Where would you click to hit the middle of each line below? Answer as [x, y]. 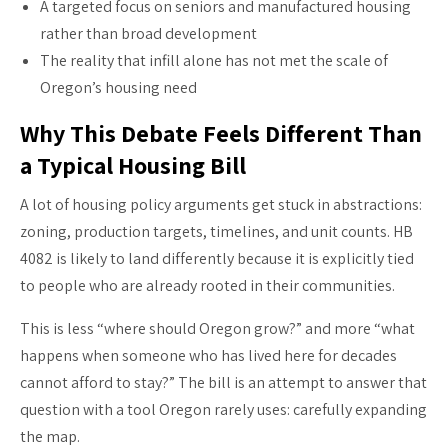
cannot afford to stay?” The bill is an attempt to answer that [223, 382]
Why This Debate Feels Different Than [221, 132]
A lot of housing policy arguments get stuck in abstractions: [221, 204]
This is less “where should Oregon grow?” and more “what [217, 328]
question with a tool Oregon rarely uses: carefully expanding [223, 409]
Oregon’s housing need [118, 87]
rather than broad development [148, 33]
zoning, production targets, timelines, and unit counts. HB [216, 231]
